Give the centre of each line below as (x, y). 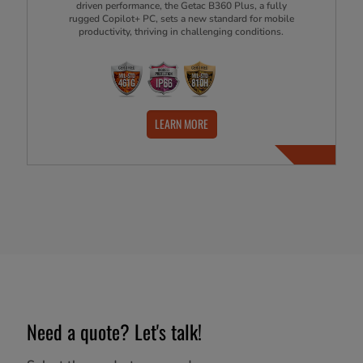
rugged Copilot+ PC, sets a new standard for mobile (181, 18)
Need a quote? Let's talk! (114, 331)
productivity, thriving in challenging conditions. (181, 31)
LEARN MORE (181, 124)
